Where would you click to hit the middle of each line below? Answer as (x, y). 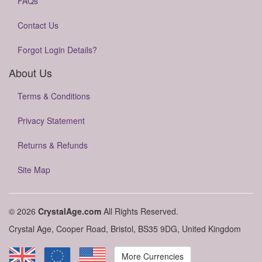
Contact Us (38, 25)
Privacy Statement (51, 120)
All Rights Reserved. (140, 211)
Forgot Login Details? (57, 50)
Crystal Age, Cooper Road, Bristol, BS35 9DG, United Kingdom (125, 229)
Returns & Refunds (53, 145)
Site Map (34, 170)
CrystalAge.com (70, 211)
